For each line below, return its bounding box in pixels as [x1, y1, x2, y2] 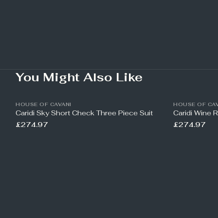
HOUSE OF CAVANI [16, 101, 72, 108]
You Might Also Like [16, 70, 143, 85]
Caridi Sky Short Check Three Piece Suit [16, 109, 153, 117]
